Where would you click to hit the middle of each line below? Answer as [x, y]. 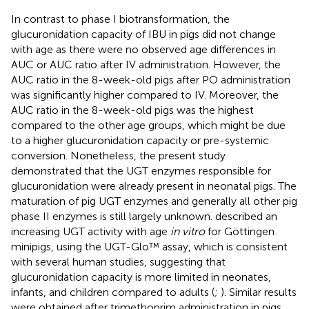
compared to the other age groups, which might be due [148, 125]
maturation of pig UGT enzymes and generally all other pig [154, 201]
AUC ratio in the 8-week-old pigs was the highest [132, 110]
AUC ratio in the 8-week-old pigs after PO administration [151, 80]
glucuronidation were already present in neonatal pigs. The [154, 186]
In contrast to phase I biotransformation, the [120, 19]
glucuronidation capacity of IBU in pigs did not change [143, 34]
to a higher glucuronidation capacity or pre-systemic [140, 140]
